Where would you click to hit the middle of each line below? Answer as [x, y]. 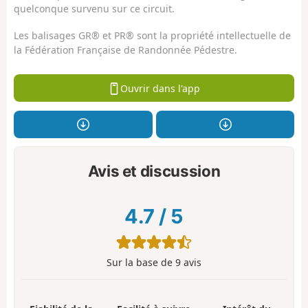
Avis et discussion [154, 170]
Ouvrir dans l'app [160, 88]
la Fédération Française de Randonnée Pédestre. [125, 49]
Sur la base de [141, 263]
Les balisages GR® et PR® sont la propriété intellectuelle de [152, 35]
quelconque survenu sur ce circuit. [94, 9]
